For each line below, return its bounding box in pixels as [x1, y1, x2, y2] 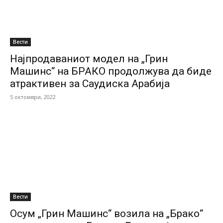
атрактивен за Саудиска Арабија [10, 78, 170, 90]
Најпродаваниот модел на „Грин [10, 53, 168, 65]
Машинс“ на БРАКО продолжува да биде [10, 65, 212, 77]
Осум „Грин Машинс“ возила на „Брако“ [10, 208, 203, 220]
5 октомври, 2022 [10, 93, 56, 101]
